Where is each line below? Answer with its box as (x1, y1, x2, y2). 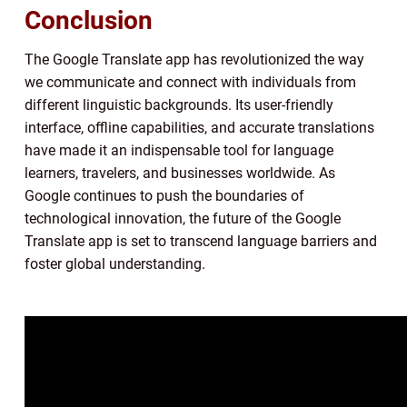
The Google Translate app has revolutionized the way (25, 51, 364, 69)
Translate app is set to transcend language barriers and (25, 233, 377, 251)
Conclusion (25, 5, 153, 36)
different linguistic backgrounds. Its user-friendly (25, 96, 333, 114)
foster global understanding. (25, 255, 205, 273)
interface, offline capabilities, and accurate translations (25, 119, 374, 137)
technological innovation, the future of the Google (25, 210, 341, 228)
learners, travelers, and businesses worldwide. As (25, 164, 335, 183)
